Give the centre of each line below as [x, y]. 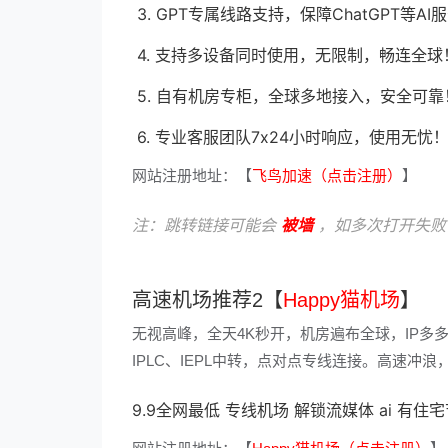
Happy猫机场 [341, 300]
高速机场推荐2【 [207, 300]
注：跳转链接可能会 [206, 225]
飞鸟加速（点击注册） [327, 175]
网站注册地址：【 [192, 175]
